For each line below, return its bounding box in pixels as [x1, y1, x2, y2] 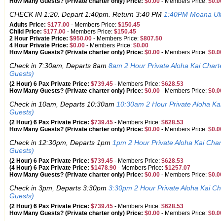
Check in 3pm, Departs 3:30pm [9, 184, 109, 192]
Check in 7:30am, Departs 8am [9, 62, 109, 70]
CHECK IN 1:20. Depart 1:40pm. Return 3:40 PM [9, 10, 164, 18]
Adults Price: [9, 21, 46, 28]
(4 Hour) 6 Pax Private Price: [9, 164, 89, 171]
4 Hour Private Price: [9, 42, 68, 49]
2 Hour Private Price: [9, 35, 68, 42]
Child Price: [9, 28, 42, 35]
